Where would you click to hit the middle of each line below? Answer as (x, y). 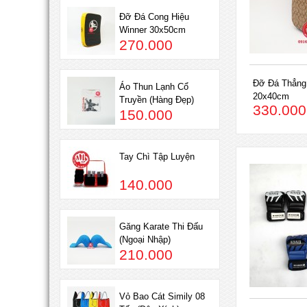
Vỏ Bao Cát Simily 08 (162, 297)
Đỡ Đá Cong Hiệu (154, 17)
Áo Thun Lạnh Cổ (154, 87)
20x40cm (271, 96)
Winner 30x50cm (152, 30)
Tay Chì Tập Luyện (157, 157)
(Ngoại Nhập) (145, 240)
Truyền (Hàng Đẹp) (157, 100)
